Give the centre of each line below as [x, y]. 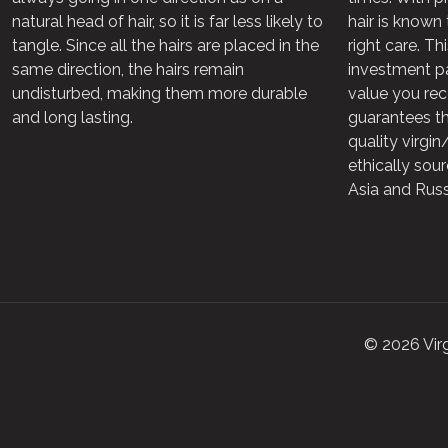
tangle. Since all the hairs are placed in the [165, 46]
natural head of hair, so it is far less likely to [167, 22]
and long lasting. [72, 118]
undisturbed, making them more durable [159, 94]
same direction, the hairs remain [128, 70]
